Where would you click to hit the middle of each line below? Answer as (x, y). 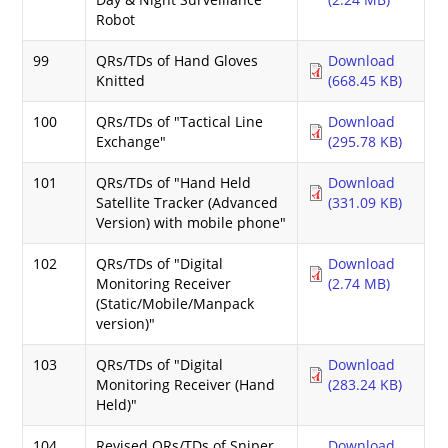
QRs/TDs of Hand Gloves (177, 60)
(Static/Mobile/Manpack (175, 303)
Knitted (121, 80)
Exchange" (131, 141)
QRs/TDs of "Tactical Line (180, 121)
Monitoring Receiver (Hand (186, 384)
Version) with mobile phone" (191, 222)
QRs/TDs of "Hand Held (174, 182)
